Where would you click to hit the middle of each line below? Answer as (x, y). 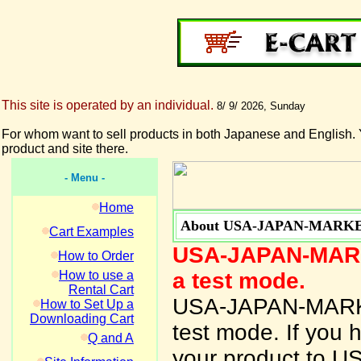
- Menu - (85, 178)
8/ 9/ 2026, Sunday (261, 106)
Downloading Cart (82, 319)
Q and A (111, 338)
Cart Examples (91, 232)
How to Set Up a (87, 304)
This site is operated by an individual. (108, 105)
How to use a (96, 275)
